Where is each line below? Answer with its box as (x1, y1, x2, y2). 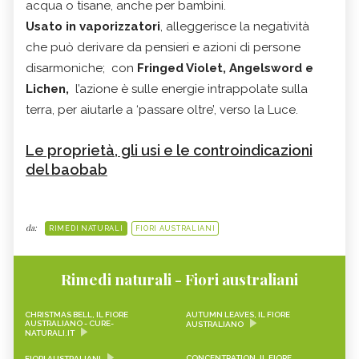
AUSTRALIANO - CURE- (25, 318, 114, 328)
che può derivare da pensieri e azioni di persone (26, 39, 301, 54)
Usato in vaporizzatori (26, 18, 160, 34)
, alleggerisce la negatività (160, 18, 309, 34)
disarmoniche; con (26, 60, 137, 75)
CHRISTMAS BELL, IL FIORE (25, 309, 128, 319)
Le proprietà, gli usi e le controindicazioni (26, 141, 313, 159)
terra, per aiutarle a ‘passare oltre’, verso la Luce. (26, 102, 305, 117)
